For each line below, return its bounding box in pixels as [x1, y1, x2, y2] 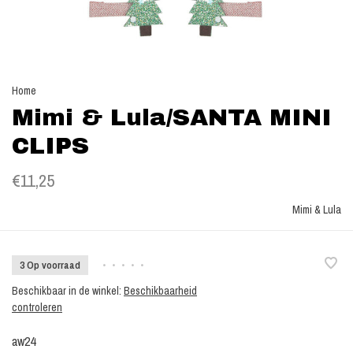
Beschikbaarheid [124, 284, 197, 298]
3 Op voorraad [20, 258, 80, 272]
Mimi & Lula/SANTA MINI [12, 105, 332, 130]
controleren [12, 300, 62, 314]
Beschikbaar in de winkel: [12, 284, 124, 298]
